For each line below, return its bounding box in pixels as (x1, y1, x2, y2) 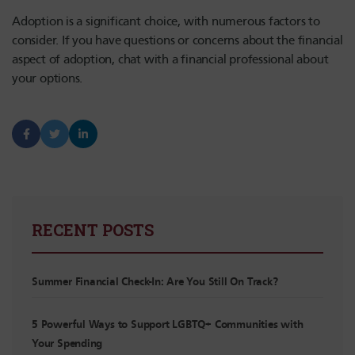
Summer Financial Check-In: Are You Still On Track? (32, 275, 278, 288)
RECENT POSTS (32, 219, 154, 240)
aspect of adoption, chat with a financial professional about (12, 52, 329, 67)
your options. (12, 71, 83, 86)
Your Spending (32, 338, 103, 351)
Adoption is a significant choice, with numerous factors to (12, 13, 320, 29)
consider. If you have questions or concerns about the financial (12, 32, 343, 48)
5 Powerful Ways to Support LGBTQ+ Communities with (32, 319, 303, 332)
